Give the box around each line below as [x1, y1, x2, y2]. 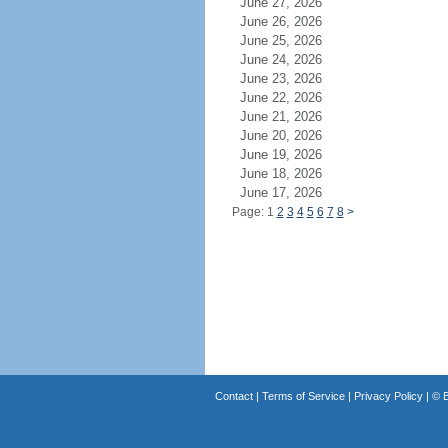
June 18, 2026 [239, 166, 346, 181]
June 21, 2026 [239, 109, 346, 124]
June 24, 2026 [239, 52, 346, 67]
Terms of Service [261, 390, 345, 402]
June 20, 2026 [239, 128, 346, 143]
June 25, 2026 [239, 33, 346, 48]
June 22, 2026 [239, 90, 346, 105]
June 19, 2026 [239, 147, 346, 162]
